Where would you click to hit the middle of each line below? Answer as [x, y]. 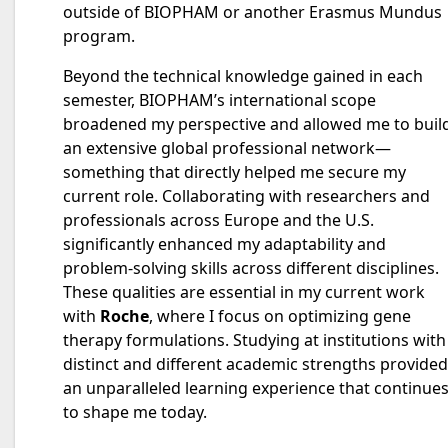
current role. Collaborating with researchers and [246, 196]
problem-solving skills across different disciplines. [251, 268]
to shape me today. [135, 412]
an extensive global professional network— [227, 148]
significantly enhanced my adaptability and [224, 244]
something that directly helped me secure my [234, 172]
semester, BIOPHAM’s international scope [219, 100]
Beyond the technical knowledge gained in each [243, 76]
